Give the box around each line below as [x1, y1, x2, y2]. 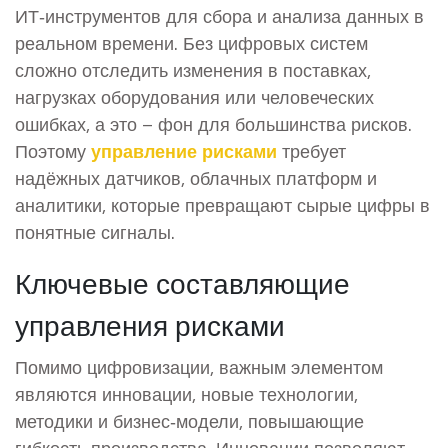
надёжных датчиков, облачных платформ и [15, 165, 377, 189]
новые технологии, [201, 381, 358, 405]
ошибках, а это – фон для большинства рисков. [15, 111, 412, 135]
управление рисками [91, 138, 277, 162]
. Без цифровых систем [174, 30, 368, 54]
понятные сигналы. [15, 219, 175, 243]
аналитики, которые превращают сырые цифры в [15, 192, 430, 216]
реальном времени [15, 30, 174, 54]
